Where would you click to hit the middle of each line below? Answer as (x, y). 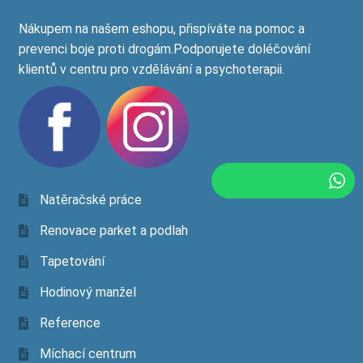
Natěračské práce (90, 200)
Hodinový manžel (88, 293)
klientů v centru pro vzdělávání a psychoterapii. (151, 69)
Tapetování (72, 262)
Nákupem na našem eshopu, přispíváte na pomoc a (161, 28)
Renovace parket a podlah (113, 231)
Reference (70, 323)
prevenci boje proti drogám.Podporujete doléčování (164, 49)
